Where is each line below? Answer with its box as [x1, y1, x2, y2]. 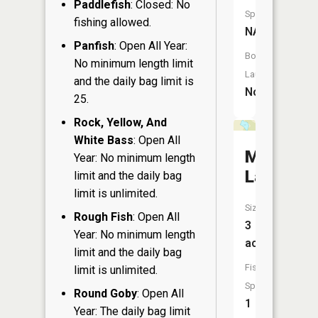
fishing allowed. [74, 15, 151, 29]
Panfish [74, 38, 114, 53]
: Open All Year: [114, 38, 187, 53]
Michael [245, 147, 305, 167]
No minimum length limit [74, 56, 193, 70]
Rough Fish [74, 209, 133, 224]
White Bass [74, 133, 133, 147]
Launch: [245, 69, 277, 79]
